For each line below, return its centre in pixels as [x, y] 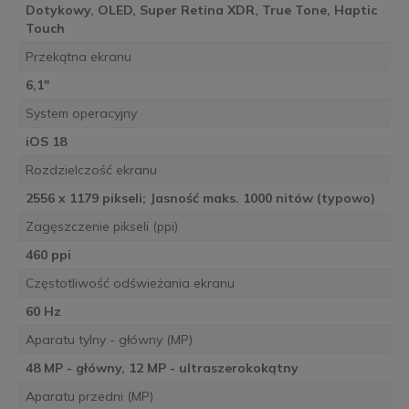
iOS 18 [46, 141]
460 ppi [48, 254]
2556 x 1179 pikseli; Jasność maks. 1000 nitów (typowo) [200, 198]
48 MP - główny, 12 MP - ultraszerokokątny [162, 367]
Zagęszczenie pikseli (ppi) [101, 226]
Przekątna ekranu [78, 56]
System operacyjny [81, 113]
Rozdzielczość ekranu [91, 169]
